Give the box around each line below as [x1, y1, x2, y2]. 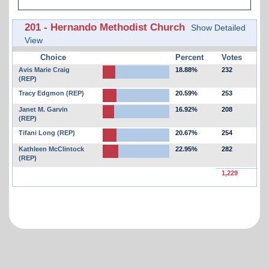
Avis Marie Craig [19, 65, 70, 73]
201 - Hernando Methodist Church [25, 20, 185, 33]
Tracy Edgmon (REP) [19, 89, 84, 97]
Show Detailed [191, 22, 246, 32]
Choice [40, 52, 67, 62]
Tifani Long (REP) [19, 128, 75, 136]
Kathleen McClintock [19, 145, 84, 153]
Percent [175, 52, 204, 62]
